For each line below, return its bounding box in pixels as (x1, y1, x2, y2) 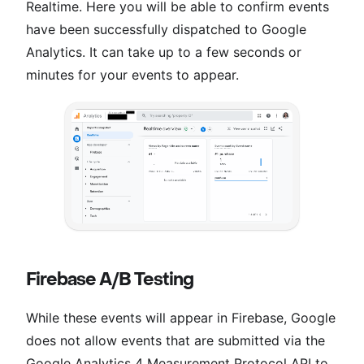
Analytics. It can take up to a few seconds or (26, 43, 301, 60)
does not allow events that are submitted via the (26, 331, 325, 349)
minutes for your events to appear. (26, 66, 239, 83)
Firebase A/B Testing (26, 267, 193, 291)
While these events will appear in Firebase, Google (26, 309, 336, 326)
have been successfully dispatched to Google (26, 20, 306, 37)
